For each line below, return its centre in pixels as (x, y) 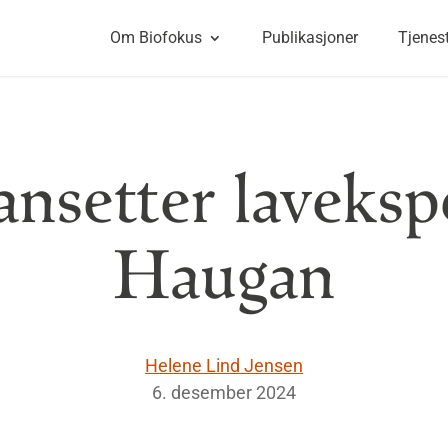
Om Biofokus (155, 37)
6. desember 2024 (224, 392)
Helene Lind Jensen (224, 365)
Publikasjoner (309, 37)
